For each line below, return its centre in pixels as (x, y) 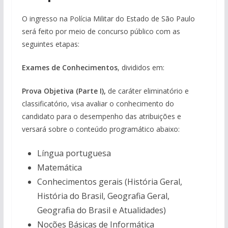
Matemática (59, 167)
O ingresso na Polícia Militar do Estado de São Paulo (108, 19)
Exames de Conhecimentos (69, 67)
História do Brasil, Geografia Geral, (103, 196)
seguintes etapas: (50, 44)
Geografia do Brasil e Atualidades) (101, 210)
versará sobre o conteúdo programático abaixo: (101, 129)
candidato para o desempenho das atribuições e (101, 116)
